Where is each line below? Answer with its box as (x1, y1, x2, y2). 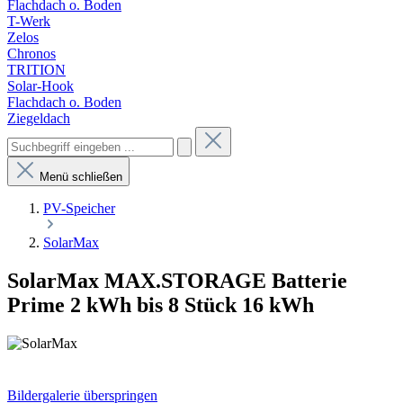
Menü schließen (40, 170, 122, 184)
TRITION (7, 62, 66, 77)
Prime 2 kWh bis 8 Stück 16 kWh (7, 292, 314, 317)
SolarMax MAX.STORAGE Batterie (7, 268, 347, 292)
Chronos (7, 46, 56, 61)
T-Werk (7, 13, 50, 29)
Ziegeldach (7, 111, 70, 126)
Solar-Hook (7, 78, 74, 94)
